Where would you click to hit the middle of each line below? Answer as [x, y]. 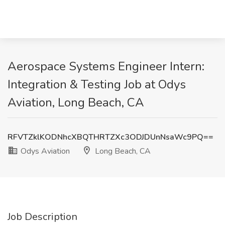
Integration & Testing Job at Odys [97, 84]
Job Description [42, 217]
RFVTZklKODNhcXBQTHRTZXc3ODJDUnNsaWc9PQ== [110, 137]
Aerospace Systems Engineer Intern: [106, 66]
